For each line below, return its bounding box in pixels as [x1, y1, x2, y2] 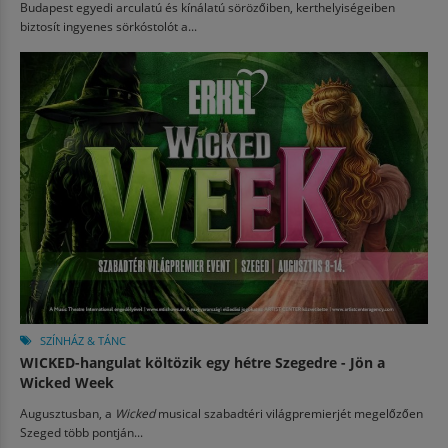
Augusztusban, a [20, 405, 115, 421]
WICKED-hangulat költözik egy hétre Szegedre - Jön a [20, 353, 385, 372]
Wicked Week [20, 373, 114, 392]
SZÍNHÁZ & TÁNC [40, 333, 126, 348]
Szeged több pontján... [20, 424, 143, 440]
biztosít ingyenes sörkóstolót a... [20, 18, 197, 34]
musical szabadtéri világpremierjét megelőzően [155, 405, 423, 421]
